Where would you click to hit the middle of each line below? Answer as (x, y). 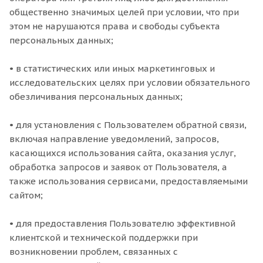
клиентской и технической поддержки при (104, 237)
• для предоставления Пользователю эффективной (122, 223)
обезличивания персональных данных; (96, 97)
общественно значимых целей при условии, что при (124, 12)
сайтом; (26, 195)
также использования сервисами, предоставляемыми (129, 181)
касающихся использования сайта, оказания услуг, (123, 153)
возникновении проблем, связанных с (94, 252)
